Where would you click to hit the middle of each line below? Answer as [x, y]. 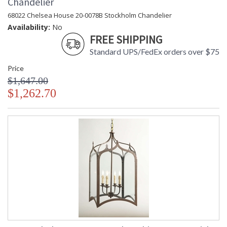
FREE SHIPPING [126, 40]
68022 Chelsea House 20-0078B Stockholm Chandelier [90, 15]
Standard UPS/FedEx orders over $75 [155, 52]
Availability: [29, 27]
